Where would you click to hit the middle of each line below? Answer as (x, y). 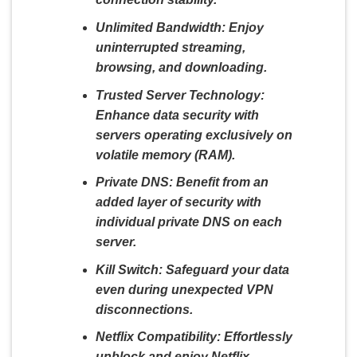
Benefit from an (220, 182)
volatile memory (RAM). (165, 155)
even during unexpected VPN (184, 289)
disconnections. (144, 309)
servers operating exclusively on (194, 135)
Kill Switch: (129, 269)
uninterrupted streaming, (170, 48)
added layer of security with (178, 202)
